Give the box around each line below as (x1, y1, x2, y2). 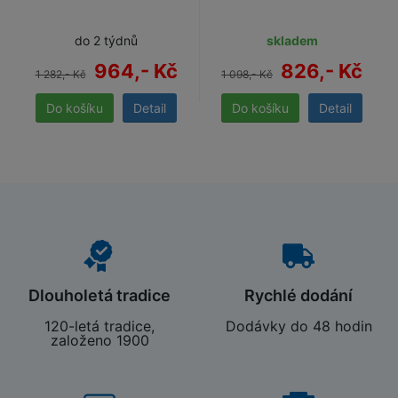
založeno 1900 (50, 331, 149, 350)
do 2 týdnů (75, 33, 138, 49)
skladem (266, 33, 318, 49)
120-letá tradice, (44, 317, 155, 336)
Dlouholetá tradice (28, 286, 171, 306)
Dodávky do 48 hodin (225, 317, 372, 336)
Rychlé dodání (244, 286, 353, 306)
